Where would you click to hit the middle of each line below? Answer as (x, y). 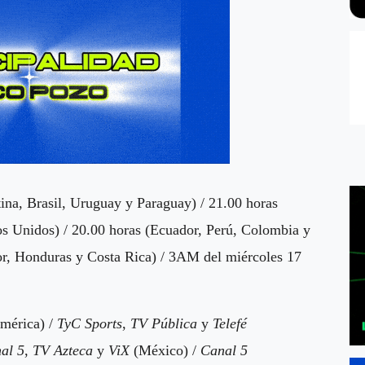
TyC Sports (90, 323)
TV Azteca (63, 350)
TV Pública (164, 323)
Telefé (230, 323)
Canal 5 (224, 350)
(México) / (167, 350)
